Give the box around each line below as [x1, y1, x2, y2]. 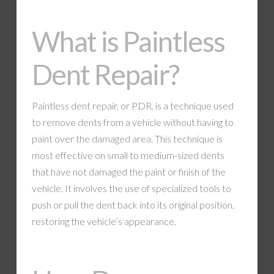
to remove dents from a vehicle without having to [31, 116, 234, 128]
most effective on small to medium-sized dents [31, 149, 224, 161]
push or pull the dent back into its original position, [31, 198, 234, 210]
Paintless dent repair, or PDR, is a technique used [31, 99, 234, 111]
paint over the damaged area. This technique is [31, 132, 223, 144]
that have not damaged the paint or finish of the [31, 165, 226, 177]
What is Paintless [31, 24, 225, 59]
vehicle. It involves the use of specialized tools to [31, 182, 231, 194]
